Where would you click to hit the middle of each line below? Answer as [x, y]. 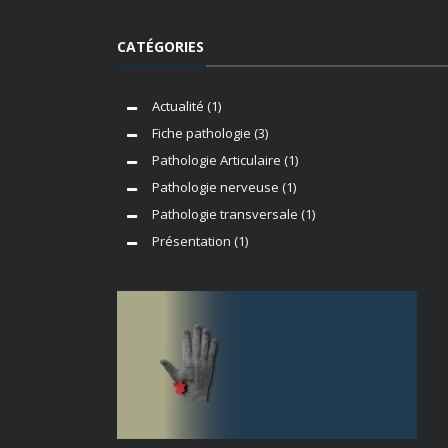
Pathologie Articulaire [216, 159]
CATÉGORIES [160, 46]
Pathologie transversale [225, 213]
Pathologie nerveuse [215, 186]
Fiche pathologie [201, 132]
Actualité [178, 105]
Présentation [191, 240]
